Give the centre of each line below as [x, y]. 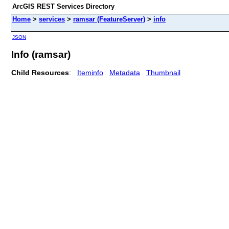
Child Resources [40, 72]
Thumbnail [163, 72]
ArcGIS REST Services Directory [63, 6]
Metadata [125, 72]
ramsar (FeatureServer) [109, 19]
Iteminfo [90, 72]
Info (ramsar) [41, 54]
